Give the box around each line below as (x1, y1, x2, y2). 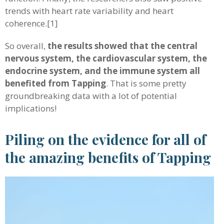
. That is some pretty (106, 77, 186, 89)
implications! (5, 102, 56, 114)
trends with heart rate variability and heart (5, 5, 173, 16)
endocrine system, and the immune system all (5, 65, 200, 76)
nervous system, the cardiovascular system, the (5, 52, 207, 64)
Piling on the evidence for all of (5, 130, 206, 148)
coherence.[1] (5, 17, 58, 29)
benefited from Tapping (5, 77, 106, 89)
